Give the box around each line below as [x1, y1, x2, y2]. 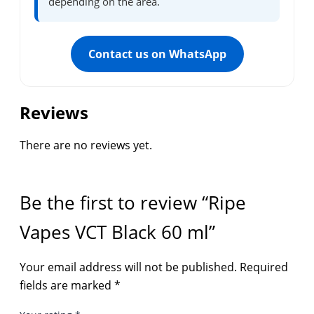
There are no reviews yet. [20, 137, 152, 153]
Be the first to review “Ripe [20, 190, 246, 216]
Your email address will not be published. [20, 259, 237, 275]
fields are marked [20, 278, 114, 294]
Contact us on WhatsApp [88, 46, 226, 62]
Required [240, 259, 288, 275]
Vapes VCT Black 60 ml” [20, 219, 215, 245]
